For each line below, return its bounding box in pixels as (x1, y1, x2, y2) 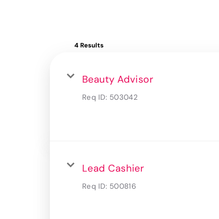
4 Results (74, 41, 104, 49)
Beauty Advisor (82, 72, 153, 86)
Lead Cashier (82, 161, 144, 175)
